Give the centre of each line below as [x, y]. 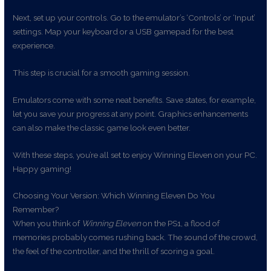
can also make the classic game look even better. [102, 127]
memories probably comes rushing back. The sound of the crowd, [135, 237]
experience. [34, 45]
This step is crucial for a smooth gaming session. [102, 72]
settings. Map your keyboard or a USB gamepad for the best [123, 31]
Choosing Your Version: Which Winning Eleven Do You [114, 196]
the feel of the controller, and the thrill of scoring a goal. [114, 251]
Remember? [36, 210]
